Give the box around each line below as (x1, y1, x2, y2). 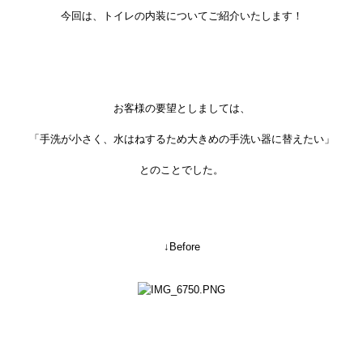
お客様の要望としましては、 (113, 102, 250, 114)
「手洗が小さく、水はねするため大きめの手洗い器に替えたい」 (28, 133, 335, 145)
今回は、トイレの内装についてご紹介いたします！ (60, 10, 303, 22)
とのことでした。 (139, 164, 224, 176)
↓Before (163, 241, 200, 253)
